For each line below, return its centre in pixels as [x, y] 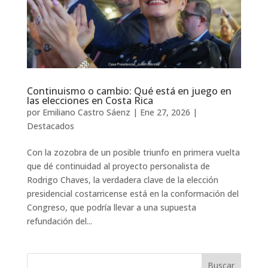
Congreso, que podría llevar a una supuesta [111, 207]
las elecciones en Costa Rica [90, 100]
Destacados [50, 126]
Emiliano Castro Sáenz [86, 112]
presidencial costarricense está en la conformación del [133, 193]
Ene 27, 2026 [165, 112]
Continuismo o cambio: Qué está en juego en [129, 91]
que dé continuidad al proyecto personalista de [118, 166]
